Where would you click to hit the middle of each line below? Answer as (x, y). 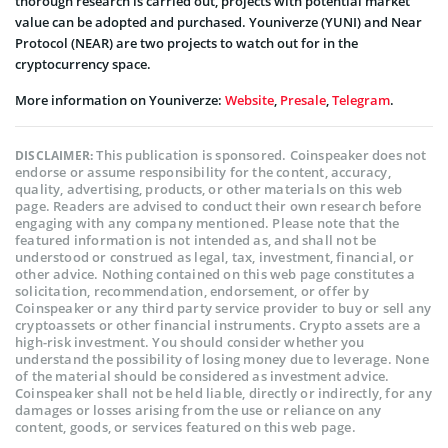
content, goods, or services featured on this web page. (185, 426)
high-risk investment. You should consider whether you (190, 341)
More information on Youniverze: (120, 99)
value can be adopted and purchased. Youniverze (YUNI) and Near (218, 21)
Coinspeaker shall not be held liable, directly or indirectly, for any (223, 392)
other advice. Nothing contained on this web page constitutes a (215, 273)
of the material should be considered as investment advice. (202, 375)
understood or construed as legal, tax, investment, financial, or (214, 256)
